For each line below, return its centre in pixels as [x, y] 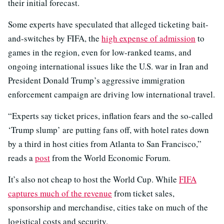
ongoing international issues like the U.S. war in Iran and [108, 66]
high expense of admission [148, 38]
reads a [21, 158]
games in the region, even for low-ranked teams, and [100, 52]
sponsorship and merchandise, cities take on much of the [108, 207]
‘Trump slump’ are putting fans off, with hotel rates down [108, 130]
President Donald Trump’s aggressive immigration [96, 80]
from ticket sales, [143, 193]
